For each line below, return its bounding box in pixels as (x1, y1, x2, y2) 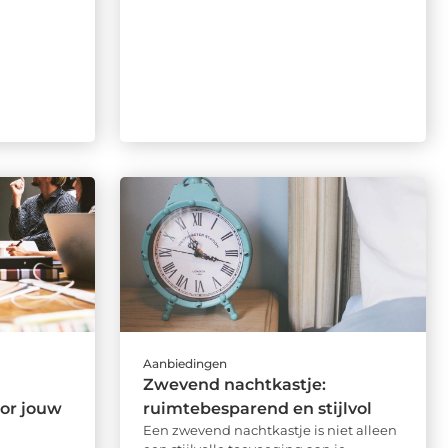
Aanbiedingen (142, 355, 227, 371)
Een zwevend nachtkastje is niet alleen (142, 421, 397, 438)
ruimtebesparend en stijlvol (142, 398, 372, 418)
